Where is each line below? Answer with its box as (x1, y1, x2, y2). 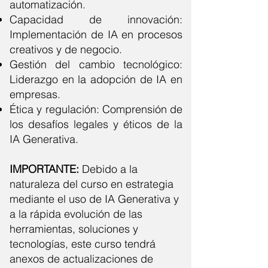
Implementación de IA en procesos (10, 28, 182, 41)
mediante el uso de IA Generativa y (10, 192, 179, 206)
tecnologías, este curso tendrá (10, 237, 156, 251)
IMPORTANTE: (10, 162, 79, 176)
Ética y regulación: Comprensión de (10, 102, 182, 116)
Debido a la (79, 162, 138, 176)
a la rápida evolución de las (10, 207, 142, 221)
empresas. (10, 87, 60, 101)
